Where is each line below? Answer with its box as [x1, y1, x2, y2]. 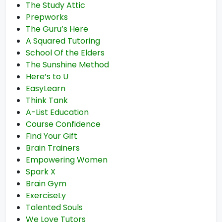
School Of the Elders [26, 47, 105, 58]
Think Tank [26, 95, 68, 106]
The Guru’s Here [26, 23, 88, 35]
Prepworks [26, 11, 68, 23]
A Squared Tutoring [26, 35, 100, 47]
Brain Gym [26, 178, 66, 189]
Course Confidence [26, 118, 101, 130]
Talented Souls [26, 202, 83, 213]
